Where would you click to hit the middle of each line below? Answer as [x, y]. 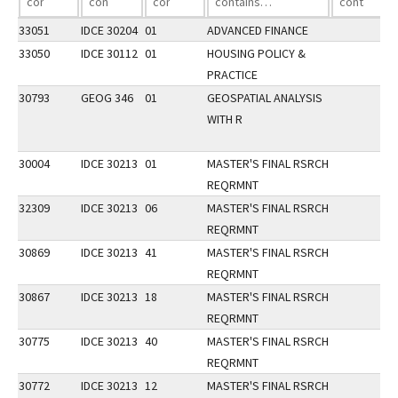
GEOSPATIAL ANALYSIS [265, 98]
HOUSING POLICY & [256, 53]
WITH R [225, 119]
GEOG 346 [107, 98]
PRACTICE [232, 75]
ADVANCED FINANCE [258, 30]
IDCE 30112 [109, 53]
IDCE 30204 [109, 30]
